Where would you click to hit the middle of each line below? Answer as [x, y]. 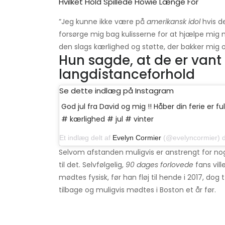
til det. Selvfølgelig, [92, 165]
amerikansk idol [174, 22]
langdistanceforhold [127, 75]
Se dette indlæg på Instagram [117, 91]
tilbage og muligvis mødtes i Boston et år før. [137, 190]
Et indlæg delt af [86, 138]
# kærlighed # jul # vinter [107, 119]
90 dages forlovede [159, 165]
